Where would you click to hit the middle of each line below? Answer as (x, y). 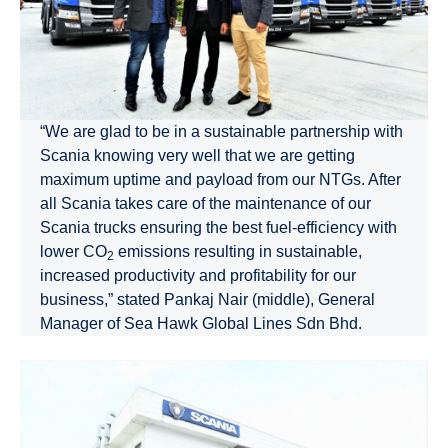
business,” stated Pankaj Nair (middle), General (207, 299)
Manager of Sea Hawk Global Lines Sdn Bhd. (201, 323)
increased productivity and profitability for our (198, 275)
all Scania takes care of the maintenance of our (205, 203)
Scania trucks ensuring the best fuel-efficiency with (218, 227)
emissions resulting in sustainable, (238, 251)
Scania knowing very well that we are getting (197, 155)
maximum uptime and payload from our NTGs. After (220, 179)
